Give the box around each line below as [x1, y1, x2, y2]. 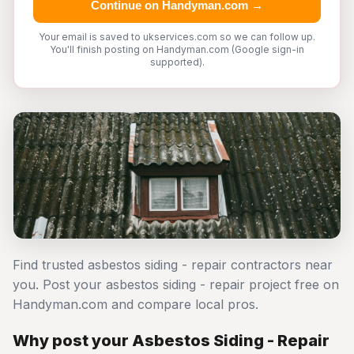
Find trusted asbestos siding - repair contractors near [13, 257, 333, 273]
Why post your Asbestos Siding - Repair [13, 331, 330, 350]
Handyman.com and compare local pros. [13, 296, 258, 312]
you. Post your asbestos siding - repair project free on [13, 277, 339, 292]
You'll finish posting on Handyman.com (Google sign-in [50, 43, 304, 55]
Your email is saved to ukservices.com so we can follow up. [39, 31, 315, 43]
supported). [149, 56, 205, 68]
